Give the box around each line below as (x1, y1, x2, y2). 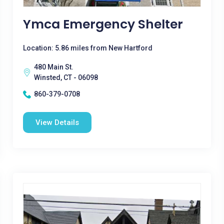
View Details (35, 118, 79, 127)
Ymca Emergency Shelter (22, 15, 183, 33)
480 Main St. (33, 63, 73, 71)
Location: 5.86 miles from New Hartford (22, 44, 152, 52)
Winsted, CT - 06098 (33, 73, 98, 81)
